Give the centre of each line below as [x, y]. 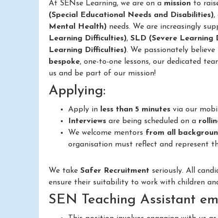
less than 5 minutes [135, 109]
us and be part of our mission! [102, 73]
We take [64, 171]
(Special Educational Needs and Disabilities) [131, 15]
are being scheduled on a [152, 121]
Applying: [77, 91]
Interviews [87, 121]
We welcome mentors [107, 133]
